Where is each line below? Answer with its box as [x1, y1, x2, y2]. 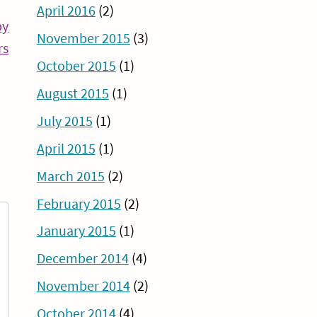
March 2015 [36, 167, 105, 185]
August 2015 [36, 84, 109, 102]
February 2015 [36, 195, 121, 212]
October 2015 [36, 57, 116, 74]
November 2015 [36, 30, 130, 47]
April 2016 [36, 2, 96, 20]
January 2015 [36, 222, 116, 240]
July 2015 [36, 112, 93, 129]
